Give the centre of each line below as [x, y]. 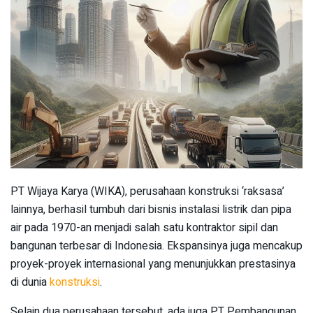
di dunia [30, 283]
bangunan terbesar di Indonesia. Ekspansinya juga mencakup [156, 246]
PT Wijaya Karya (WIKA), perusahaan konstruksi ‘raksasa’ [147, 192]
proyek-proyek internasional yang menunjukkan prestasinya [153, 264]
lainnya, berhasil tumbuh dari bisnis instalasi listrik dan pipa [151, 210]
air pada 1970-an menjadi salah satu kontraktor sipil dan [144, 228]
